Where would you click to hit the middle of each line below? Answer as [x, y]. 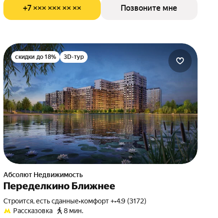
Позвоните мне [149, 8]
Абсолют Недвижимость [46, 175]
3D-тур [74, 57]
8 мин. [74, 211]
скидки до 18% [36, 57]
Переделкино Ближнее [60, 186]
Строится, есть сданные [44, 201]
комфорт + [98, 201]
